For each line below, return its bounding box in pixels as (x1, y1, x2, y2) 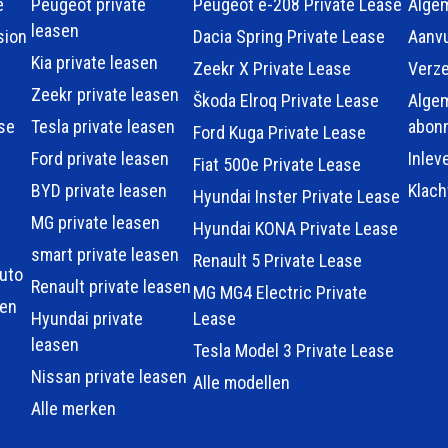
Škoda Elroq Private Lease (192, 90, 379, 112)
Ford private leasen (30, 148, 169, 170)
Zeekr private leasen (30, 84, 179, 106)
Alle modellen (192, 372, 290, 394)
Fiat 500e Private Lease (192, 154, 361, 176)
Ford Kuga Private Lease (192, 122, 366, 144)
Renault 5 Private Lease (192, 250, 362, 272)
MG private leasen (30, 212, 160, 234)
